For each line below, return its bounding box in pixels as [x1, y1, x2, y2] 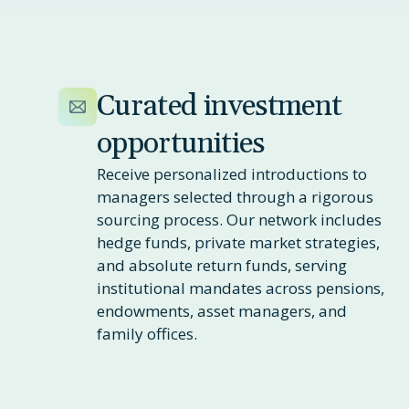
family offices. [97, 322, 197, 344]
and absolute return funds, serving [97, 254, 347, 276]
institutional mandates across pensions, [97, 277, 384, 299]
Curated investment [97, 87, 342, 125]
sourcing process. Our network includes [97, 208, 382, 230]
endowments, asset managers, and [97, 299, 347, 321]
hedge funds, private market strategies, [97, 231, 380, 253]
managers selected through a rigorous [97, 185, 373, 207]
